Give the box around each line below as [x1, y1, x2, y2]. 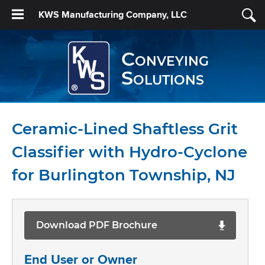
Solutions [121, 66, 204, 89]
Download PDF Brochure [36, 219, 157, 231]
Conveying [121, 47, 209, 70]
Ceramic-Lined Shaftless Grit [12, 119, 238, 138]
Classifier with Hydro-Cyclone [12, 143, 247, 161]
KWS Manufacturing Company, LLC [38, 8, 187, 21]
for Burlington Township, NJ [12, 166, 235, 185]
